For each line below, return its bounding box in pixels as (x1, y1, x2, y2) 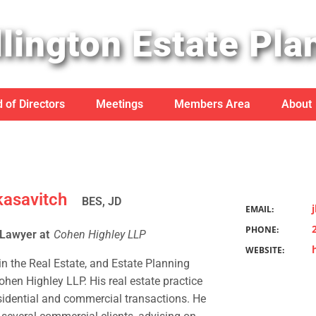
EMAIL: (245, 204, 274, 214)
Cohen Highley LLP (54, 228, 147, 241)
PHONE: (245, 224, 279, 235)
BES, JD (82, 195, 122, 208)
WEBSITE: (245, 245, 284, 255)
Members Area (174, 97, 250, 111)
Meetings (95, 97, 143, 111)
